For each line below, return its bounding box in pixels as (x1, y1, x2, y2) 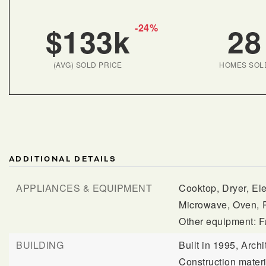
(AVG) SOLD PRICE (53, 59, 122, 69)
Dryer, (222, 181, 249, 195)
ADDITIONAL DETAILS (9, 154, 117, 164)
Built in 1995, (179, 238, 239, 252)
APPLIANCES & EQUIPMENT (16, 181, 152, 195)
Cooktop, (179, 181, 220, 195)
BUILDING (16, 238, 64, 252)
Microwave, (179, 198, 230, 211)
